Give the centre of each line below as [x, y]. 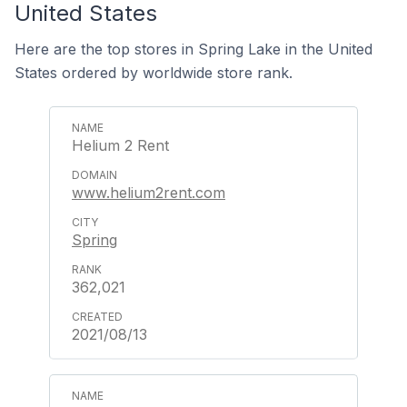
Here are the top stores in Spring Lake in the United [194, 49]
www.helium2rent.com [149, 193]
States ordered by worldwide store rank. [154, 73]
